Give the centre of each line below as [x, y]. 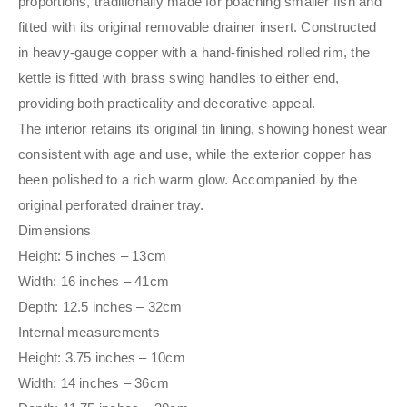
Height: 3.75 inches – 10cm [102, 358]
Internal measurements [89, 333]
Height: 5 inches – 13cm [93, 256]
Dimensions [55, 231]
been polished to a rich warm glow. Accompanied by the [188, 180]
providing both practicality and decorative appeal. [167, 104]
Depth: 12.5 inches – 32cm [100, 307]
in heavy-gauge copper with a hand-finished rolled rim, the [194, 53]
